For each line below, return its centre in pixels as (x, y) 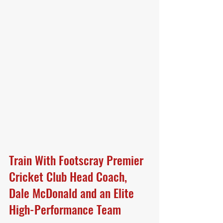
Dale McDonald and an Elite (73, 193)
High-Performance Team (65, 209)
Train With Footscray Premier (78, 160)
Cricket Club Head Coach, (69, 176)
